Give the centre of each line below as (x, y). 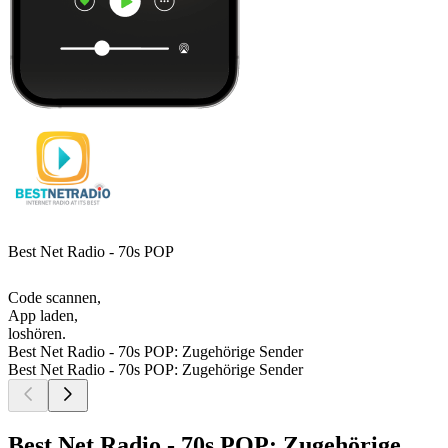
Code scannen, (54, 298)
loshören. (37, 334)
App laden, (43, 316)
